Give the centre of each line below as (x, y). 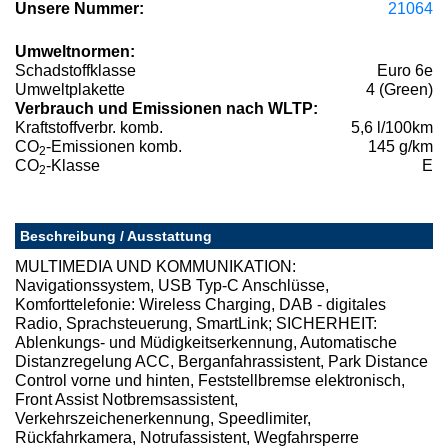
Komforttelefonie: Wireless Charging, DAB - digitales (200, 305)
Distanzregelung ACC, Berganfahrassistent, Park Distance (221, 362)
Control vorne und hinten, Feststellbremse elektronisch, (210, 381)
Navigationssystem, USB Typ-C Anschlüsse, (172, 286)
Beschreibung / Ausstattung (116, 236)
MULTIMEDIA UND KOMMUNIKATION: (155, 267)
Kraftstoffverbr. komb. (89, 128)
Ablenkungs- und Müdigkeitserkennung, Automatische (206, 343)
